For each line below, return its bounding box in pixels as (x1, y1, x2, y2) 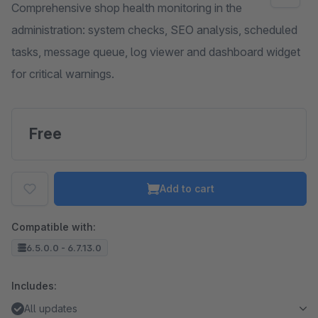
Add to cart (159, 182, 214, 194)
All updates (24, 302, 77, 314)
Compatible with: (11, 221, 96, 233)
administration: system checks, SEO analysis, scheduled (11, 23, 297, 37)
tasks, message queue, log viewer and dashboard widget (11, 45, 300, 59)
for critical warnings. (11, 67, 114, 81)
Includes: (11, 280, 57, 292)
